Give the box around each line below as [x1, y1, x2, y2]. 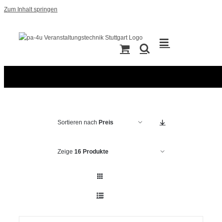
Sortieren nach [57, 119, 99, 126]
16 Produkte [74, 148, 109, 155]
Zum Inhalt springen [4, 6, 57, 13]
